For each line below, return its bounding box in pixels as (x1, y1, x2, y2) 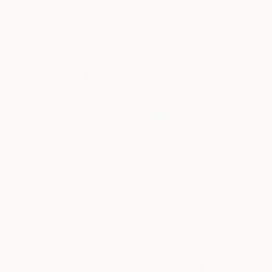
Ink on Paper (34, 163, 84, 174)
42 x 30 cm (101, 163, 146, 174)
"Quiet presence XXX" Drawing (34, 135, 182, 148)
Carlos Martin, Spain (34, 150, 115, 161)
